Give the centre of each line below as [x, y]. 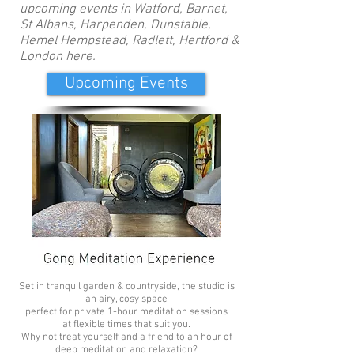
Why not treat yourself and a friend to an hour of [126, 337]
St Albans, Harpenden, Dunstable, [115, 25]
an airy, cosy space [126, 299]
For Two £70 [160, 256]
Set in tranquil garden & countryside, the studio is [126, 287]
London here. [58, 57]
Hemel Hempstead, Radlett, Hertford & [130, 41]
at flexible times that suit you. [126, 325]
